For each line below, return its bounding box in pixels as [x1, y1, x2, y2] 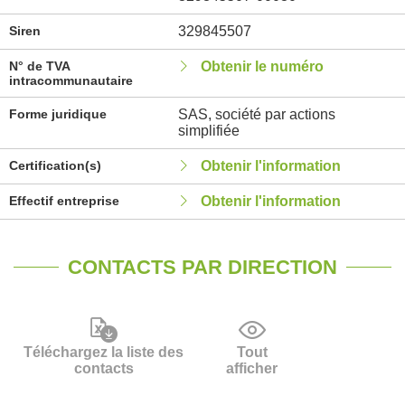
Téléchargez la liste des [24, 344, 184, 360]
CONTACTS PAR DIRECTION [68, 256, 337, 278]
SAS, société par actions [177, 107, 335, 122]
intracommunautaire [9, 73, 133, 88]
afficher [226, 361, 278, 376]
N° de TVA [9, 59, 70, 73]
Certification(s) [9, 158, 101, 173]
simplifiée [177, 123, 240, 138]
